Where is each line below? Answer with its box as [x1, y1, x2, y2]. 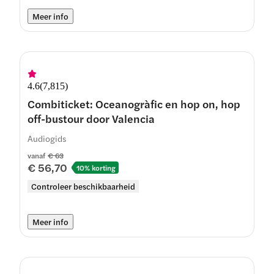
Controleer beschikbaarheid [31, 180, 135, 192]
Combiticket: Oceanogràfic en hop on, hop [28, 96, 240, 111]
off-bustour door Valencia [28, 111, 155, 126]
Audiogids [28, 132, 66, 144]
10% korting [76, 161, 116, 173]
